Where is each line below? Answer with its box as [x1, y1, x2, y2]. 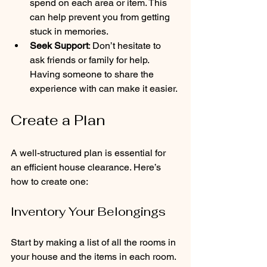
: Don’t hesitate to [88, 39, 163, 51]
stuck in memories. [30, 25, 108, 37]
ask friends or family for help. [30, 54, 151, 66]
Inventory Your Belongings [11, 203, 166, 219]
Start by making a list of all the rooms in [11, 236, 178, 248]
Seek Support [30, 39, 88, 51]
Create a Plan [11, 110, 105, 129]
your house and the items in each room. [11, 250, 178, 262]
